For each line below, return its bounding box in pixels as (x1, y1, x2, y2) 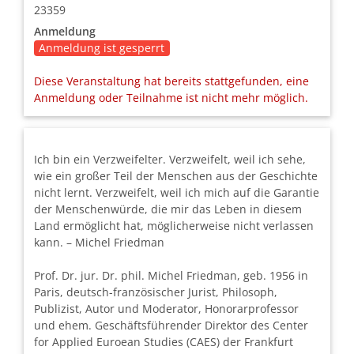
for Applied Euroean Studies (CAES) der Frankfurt (33, 333, 293, 349)
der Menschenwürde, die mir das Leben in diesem (33, 201, 302, 217)
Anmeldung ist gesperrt (39, 40, 165, 56)
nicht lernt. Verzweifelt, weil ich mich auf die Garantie (33, 184, 319, 200)
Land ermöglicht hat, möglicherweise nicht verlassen (33, 217, 314, 233)
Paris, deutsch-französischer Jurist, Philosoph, (33, 284, 277, 299)
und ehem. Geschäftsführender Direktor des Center (33, 317, 308, 333)
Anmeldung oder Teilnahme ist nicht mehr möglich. (33, 90, 308, 106)
